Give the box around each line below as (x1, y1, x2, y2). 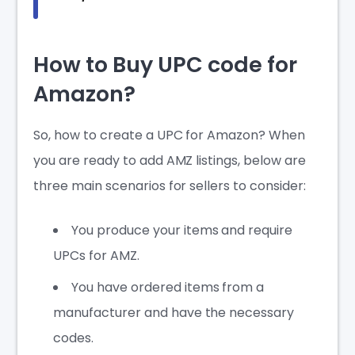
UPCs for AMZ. (53, 246, 139, 265)
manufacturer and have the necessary (53, 303, 295, 322)
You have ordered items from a (71, 277, 265, 296)
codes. (53, 328, 94, 347)
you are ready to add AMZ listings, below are (33, 151, 306, 170)
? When (258, 125, 305, 144)
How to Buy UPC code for (33, 49, 297, 79)
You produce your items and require (71, 220, 293, 239)
